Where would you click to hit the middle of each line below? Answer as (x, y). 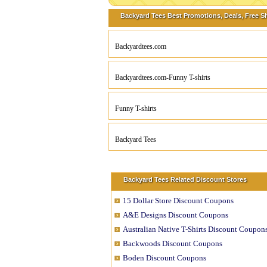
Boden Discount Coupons (164, 258)
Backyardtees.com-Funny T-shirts (163, 77)
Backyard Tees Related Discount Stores (185, 179)
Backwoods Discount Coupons (173, 243)
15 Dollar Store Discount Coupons (178, 201)
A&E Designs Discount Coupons (176, 215)
